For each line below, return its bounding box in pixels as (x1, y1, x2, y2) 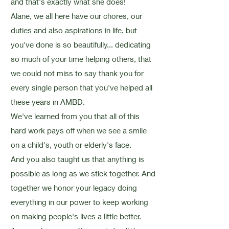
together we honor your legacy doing (10, 183, 137, 192)
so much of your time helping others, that (10, 54, 151, 63)
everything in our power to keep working (10, 197, 148, 207)
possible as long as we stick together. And (10, 169, 155, 178)
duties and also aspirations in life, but (10, 26, 137, 35)
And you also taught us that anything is (10, 154, 144, 164)
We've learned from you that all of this (10, 111, 140, 121)
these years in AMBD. (10, 97, 85, 106)
